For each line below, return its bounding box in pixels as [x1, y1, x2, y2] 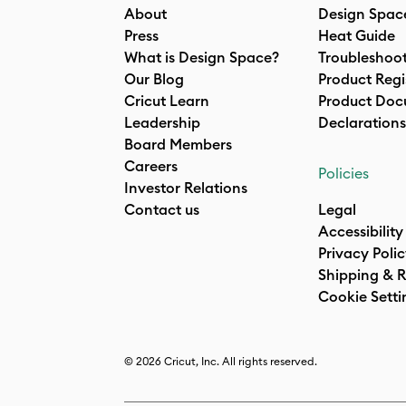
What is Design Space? [124, 48, 279, 66]
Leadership [124, 113, 200, 131]
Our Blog [124, 70, 184, 88]
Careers [124, 157, 178, 175]
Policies [318, 164, 369, 182]
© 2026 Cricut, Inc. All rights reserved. [124, 354, 317, 368]
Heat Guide [318, 26, 395, 44]
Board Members [124, 135, 232, 153]
